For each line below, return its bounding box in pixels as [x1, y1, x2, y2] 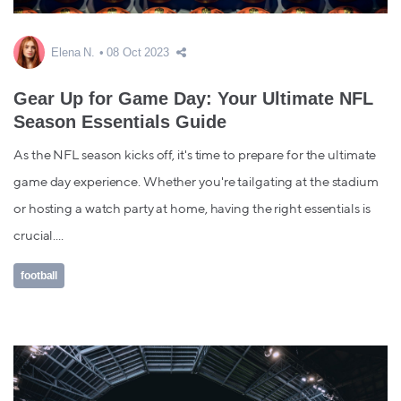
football [21, 269, 58, 283]
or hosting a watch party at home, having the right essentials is [13, 202, 371, 217]
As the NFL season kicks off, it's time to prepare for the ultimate [13, 149, 377, 163]
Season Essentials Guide [13, 112, 226, 132]
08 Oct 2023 [107, 46, 169, 60]
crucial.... [13, 229, 64, 243]
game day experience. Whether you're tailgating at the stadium [13, 175, 379, 190]
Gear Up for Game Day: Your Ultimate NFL [13, 89, 373, 109]
